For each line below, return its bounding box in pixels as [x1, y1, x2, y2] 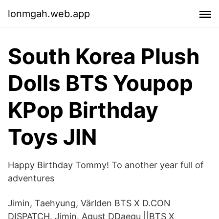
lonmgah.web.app [8, 7, 90, 20]
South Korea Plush [8, 43, 199, 69]
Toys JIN [8, 124, 97, 150]
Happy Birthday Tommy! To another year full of [8, 160, 204, 170]
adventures [8, 173, 54, 183]
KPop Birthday [8, 97, 158, 123]
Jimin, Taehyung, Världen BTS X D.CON [8, 198, 171, 208]
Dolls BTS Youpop [8, 70, 193, 96]
